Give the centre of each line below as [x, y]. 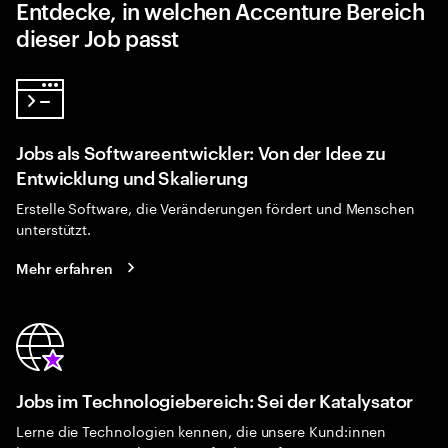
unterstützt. [54, 228]
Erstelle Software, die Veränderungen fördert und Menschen [216, 207]
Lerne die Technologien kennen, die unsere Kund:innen [201, 430]
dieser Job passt [97, 37]
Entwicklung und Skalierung [132, 176]
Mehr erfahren [65, 267]
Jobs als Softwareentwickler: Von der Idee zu [201, 151]
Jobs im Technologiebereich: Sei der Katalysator [215, 399]
